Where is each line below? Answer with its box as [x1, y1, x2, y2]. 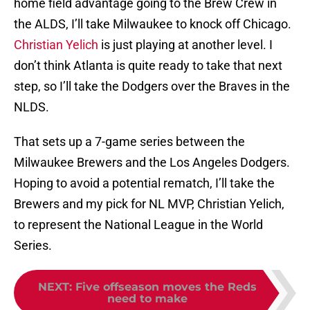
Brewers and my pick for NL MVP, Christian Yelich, [14, 197, 284, 212]
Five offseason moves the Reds [75, 280, 257, 294]
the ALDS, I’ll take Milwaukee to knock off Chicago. [14, 17, 291, 32]
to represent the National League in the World [14, 217, 263, 232]
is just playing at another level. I [98, 37, 273, 53]
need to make [107, 292, 188, 306]
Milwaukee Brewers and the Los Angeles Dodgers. [14, 155, 290, 170]
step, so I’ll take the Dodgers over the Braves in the [14, 79, 290, 94]
